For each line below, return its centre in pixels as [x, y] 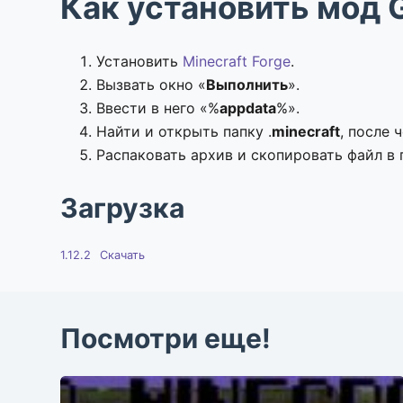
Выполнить [247, 84]
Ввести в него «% [158, 107]
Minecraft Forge [237, 61]
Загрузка [123, 207]
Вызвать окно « [152, 84]
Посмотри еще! [166, 338]
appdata [248, 107]
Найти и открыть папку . [184, 131]
